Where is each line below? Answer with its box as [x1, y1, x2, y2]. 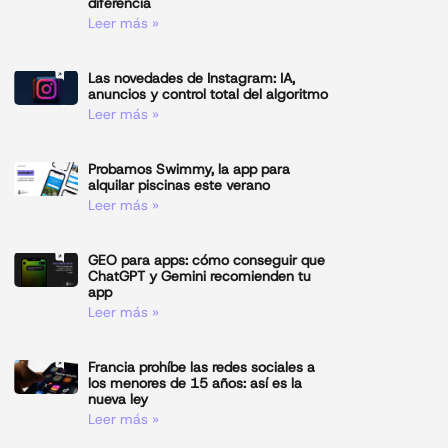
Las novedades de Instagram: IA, [88, 69, 296, 88]
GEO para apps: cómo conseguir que [88, 251, 326, 270]
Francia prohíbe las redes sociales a [88, 358, 316, 377]
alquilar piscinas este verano [88, 176, 271, 195]
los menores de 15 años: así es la [88, 374, 303, 393]
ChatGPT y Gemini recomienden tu [88, 267, 312, 286]
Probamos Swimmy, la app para [88, 160, 291, 179]
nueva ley [88, 390, 149, 409]
